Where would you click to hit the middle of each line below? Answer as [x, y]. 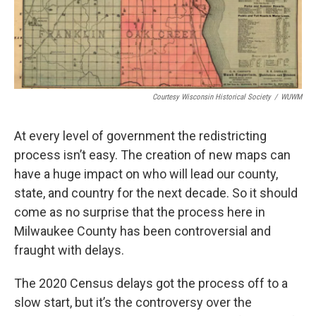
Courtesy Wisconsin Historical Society [212, 97]
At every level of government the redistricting [140, 135]
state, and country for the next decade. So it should [156, 193]
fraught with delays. [69, 250]
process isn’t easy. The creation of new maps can [152, 154]
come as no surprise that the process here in [140, 212]
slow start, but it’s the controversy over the [133, 302]
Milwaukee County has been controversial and [142, 231]
